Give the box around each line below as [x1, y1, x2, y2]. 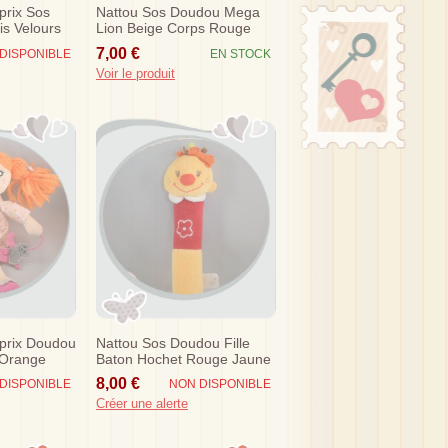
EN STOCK [210, 46, 271, 61]
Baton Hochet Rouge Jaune [96, 350, 271, 367]
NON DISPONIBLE [169, 377, 271, 392]
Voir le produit [96, 65, 175, 81]
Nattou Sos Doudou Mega [96, 4, 260, 21]
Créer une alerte [96, 396, 188, 412]
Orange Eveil [96, 36, 178, 53]
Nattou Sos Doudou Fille [96, 334, 250, 351]
